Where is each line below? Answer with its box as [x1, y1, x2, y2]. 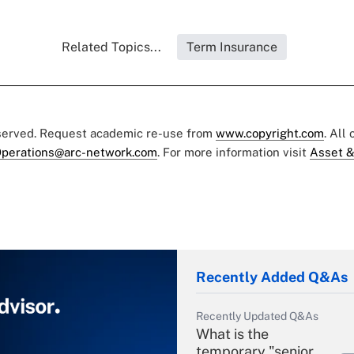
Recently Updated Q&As [196, 310, 318, 323]
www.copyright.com [216, 126, 324, 141]
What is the [196, 326, 269, 343]
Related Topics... [61, 40, 161, 55]
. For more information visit [157, 145, 310, 160]
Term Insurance [186, 40, 277, 55]
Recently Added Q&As [196, 269, 348, 286]
